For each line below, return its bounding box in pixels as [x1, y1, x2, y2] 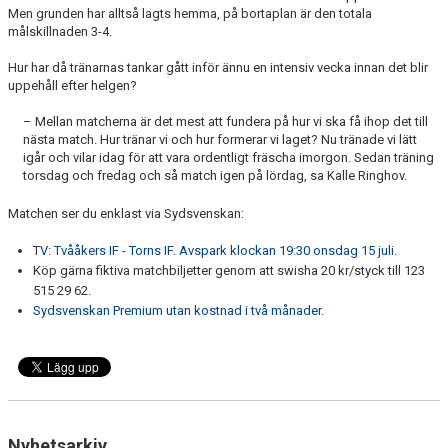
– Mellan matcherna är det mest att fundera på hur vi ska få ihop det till [23, 114, 428, 130]
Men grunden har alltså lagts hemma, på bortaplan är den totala [8, 6, 372, 22]
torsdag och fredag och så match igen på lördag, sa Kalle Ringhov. [23, 168, 407, 184]
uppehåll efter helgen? [8, 78, 137, 94]
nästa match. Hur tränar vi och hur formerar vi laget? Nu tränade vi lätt [23, 132, 417, 148]
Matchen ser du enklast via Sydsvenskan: [8, 206, 244, 222]
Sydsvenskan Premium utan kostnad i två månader [33, 303, 321, 319]
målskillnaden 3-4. [8, 24, 112, 40]
